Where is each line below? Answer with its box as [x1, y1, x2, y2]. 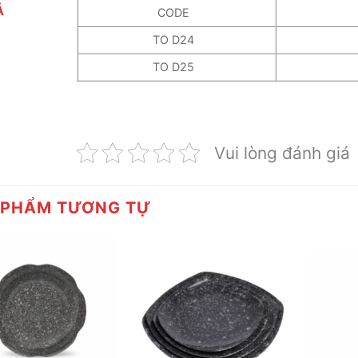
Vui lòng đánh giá [214, 142, 351, 163]
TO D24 [153, 32, 195, 46]
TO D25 [153, 59, 195, 74]
